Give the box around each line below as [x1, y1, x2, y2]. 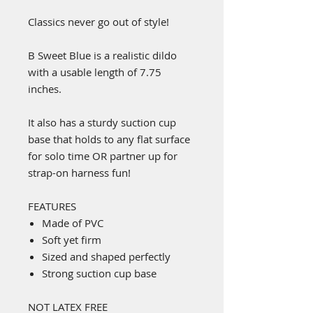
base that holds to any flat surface [28, 132, 190, 147]
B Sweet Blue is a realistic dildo [28, 48, 177, 63]
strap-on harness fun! [28, 166, 131, 180]
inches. [28, 82, 61, 96]
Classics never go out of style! [28, 15, 169, 29]
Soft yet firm [42, 233, 101, 247]
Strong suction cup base [42, 266, 156, 281]
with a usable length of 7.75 [28, 65, 161, 80]
